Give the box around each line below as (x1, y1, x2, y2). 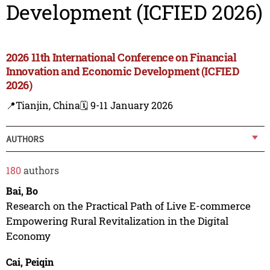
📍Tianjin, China (5, 99, 80, 112)
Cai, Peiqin (5, 255, 54, 268)
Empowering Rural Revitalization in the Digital (5, 213, 228, 228)
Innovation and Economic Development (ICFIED (5, 64, 240, 79)
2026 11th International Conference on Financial (5, 50, 237, 65)
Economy (5, 228, 51, 243)
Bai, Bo (5, 184, 38, 197)
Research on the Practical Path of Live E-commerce (5, 198, 251, 213)
